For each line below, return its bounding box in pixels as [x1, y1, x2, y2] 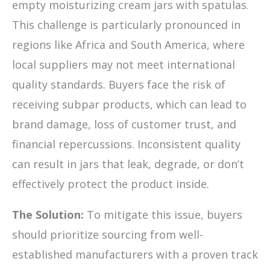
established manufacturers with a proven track [12, 247, 258, 262]
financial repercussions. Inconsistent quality [12, 137, 240, 152]
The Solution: [12, 207, 84, 222]
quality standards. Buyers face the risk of [12, 77, 225, 92]
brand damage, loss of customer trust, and [12, 117, 236, 132]
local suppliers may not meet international [12, 57, 235, 72]
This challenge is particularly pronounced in [12, 17, 240, 33]
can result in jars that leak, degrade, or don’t [12, 157, 244, 172]
